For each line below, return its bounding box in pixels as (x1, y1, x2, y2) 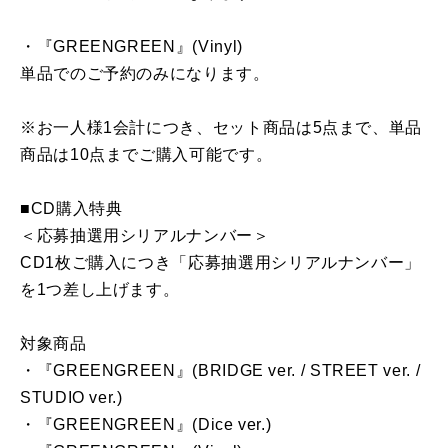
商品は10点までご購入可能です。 (20, 146, 273, 164)
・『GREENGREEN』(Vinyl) (20, 38, 243, 56)
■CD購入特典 (20, 200, 123, 218)
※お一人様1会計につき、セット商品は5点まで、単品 (20, 119, 423, 137)
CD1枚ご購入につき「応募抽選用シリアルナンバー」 (20, 254, 421, 272)
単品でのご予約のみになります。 (20, 65, 270, 83)
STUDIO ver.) (20, 389, 123, 407)
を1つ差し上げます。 (20, 281, 180, 299)
